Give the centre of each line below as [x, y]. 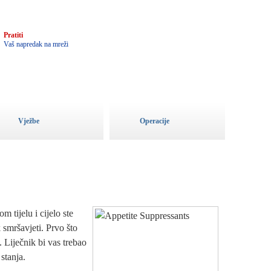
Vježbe [29, 121]
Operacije [155, 121]
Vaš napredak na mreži [36, 44]
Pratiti [13, 35]
